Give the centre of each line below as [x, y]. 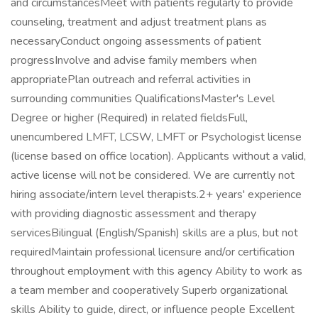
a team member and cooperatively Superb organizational [149, 290]
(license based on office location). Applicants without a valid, [158, 156]
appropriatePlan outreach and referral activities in [131, 79]
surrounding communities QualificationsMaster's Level [143, 99]
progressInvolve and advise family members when [134, 60]
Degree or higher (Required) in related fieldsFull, [129, 118]
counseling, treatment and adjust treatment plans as [139, 22]
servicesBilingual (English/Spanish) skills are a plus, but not [154, 233]
